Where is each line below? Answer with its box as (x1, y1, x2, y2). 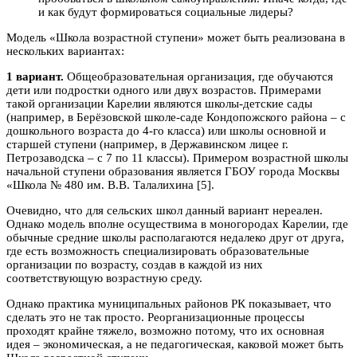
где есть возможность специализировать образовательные (6, 244, 309, 257)
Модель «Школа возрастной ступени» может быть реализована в (6, 30, 345, 44)
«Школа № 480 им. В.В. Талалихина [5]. (6, 178, 214, 191)
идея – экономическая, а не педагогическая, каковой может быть (6, 337, 343, 351)
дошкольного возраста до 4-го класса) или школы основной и (6, 124, 326, 137)
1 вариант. (6, 69, 64, 83)
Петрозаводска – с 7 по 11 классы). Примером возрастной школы (6, 151, 348, 164)
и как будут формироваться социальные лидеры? (38, 5, 293, 18)
